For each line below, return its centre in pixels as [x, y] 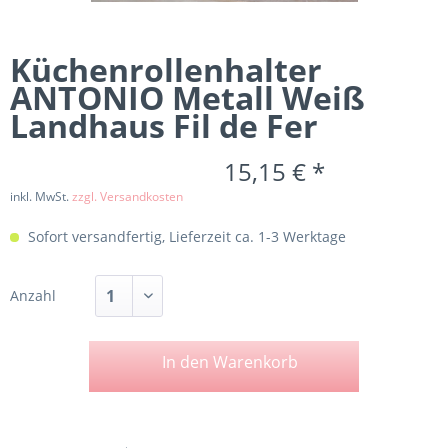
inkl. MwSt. [41, 196]
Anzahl [33, 295]
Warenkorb [255, 362]
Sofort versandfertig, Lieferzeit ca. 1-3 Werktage [185, 236]
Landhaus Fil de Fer [164, 125]
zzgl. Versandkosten [127, 196]
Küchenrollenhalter [166, 69]
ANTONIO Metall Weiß [187, 97]
